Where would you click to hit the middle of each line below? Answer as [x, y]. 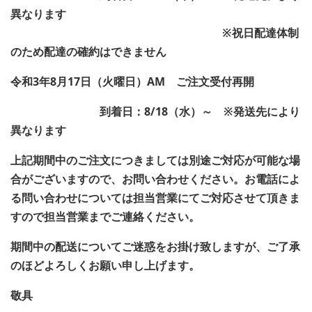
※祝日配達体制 [260, 32]
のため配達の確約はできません [88, 51]
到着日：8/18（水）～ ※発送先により [155, 111]
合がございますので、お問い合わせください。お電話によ [155, 179]
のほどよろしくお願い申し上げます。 [105, 265]
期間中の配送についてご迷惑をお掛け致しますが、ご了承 [155, 246]
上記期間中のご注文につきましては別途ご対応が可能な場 [155, 160]
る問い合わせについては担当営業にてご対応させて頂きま [155, 197]
